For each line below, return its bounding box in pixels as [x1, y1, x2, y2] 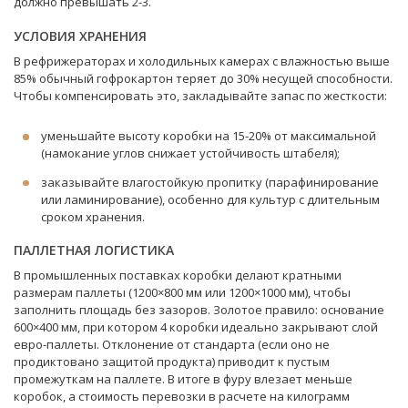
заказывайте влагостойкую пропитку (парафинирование [41, 173, 379, 190]
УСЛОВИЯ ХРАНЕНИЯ [14, 26, 147, 45]
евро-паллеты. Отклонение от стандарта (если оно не [14, 336, 330, 352]
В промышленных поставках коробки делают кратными [14, 267, 342, 283]
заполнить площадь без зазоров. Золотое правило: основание [14, 301, 384, 318]
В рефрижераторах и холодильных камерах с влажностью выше [14, 52, 390, 69]
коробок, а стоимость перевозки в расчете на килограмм [14, 388, 350, 404]
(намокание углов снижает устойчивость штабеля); [41, 145, 340, 161]
